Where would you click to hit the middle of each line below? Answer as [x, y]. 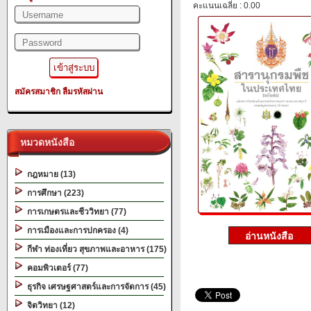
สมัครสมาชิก [37, 92]
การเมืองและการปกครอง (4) [76, 230]
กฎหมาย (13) [49, 174]
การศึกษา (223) [53, 193]
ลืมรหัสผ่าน [83, 92]
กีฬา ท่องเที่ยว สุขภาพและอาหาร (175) [95, 249]
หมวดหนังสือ [44, 142]
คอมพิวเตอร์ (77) [56, 268]
